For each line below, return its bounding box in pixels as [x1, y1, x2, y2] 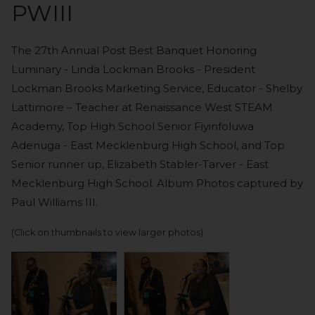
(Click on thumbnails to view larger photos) [11, 227, 204, 238]
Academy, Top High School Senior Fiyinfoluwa [11, 120, 255, 133]
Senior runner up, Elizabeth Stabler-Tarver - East [11, 157, 269, 171]
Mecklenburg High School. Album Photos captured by [11, 176, 304, 190]
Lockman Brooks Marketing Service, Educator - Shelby [11, 82, 303, 95]
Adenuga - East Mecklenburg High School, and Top [11, 139, 285, 152]
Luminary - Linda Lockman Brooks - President [11, 63, 256, 76]
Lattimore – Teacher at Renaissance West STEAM [11, 101, 274, 114]
